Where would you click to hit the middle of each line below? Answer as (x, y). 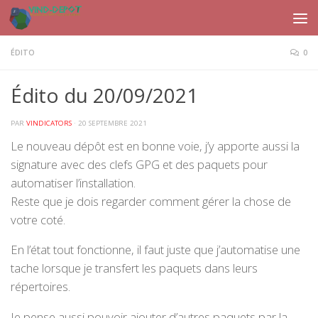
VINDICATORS (49, 123)
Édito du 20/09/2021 (104, 95)
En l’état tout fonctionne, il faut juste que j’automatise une (155, 250)
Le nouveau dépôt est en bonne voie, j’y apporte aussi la (155, 146)
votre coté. (38, 219)
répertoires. (40, 287)
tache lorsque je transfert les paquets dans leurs (134, 268)
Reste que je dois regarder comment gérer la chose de (151, 201)
